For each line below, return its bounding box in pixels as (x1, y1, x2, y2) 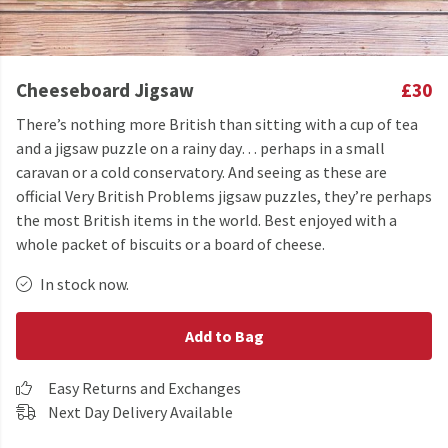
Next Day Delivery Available (48, 402, 233, 422)
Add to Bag (184, 326, 264, 346)
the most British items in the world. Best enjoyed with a (16, 210, 397, 230)
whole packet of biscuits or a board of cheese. (16, 234, 325, 254)
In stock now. (40, 274, 129, 294)
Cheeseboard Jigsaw (16, 78, 194, 102)
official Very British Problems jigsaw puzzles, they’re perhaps (16, 186, 432, 206)
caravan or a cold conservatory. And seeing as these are (16, 162, 387, 182)
